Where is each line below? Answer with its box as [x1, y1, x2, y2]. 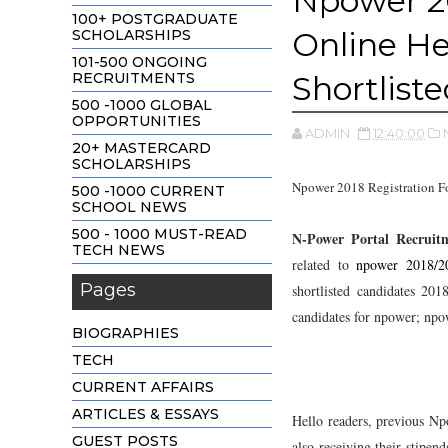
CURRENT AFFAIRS [72, 377, 214, 396]
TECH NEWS [72, 240, 165, 259]
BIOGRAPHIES [72, 323, 179, 342]
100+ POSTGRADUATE [72, 9, 238, 28]
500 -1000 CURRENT [72, 181, 225, 200]
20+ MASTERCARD [72, 138, 211, 157]
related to [292, 254, 357, 274]
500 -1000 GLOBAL [72, 95, 212, 114]
